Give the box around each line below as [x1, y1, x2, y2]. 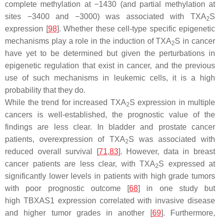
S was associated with [128, 135, 215, 143]
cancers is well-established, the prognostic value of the [5, 110, 215, 119]
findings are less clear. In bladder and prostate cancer [5, 122, 215, 131]
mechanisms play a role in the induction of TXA [5, 36, 172, 45]
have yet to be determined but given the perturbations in [5, 49, 215, 57]
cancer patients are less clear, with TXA [5, 159, 155, 168]
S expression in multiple [129, 98, 215, 107]
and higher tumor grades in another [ [5, 208, 152, 217]
